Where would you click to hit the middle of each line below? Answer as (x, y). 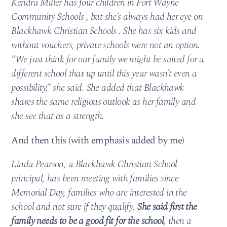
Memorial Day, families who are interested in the (99, 193)
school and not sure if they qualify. (74, 207)
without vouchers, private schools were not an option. (106, 46)
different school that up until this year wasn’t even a (104, 74)
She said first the (167, 207)
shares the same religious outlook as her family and (104, 102)
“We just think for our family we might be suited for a (108, 60)
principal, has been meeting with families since (95, 178)
